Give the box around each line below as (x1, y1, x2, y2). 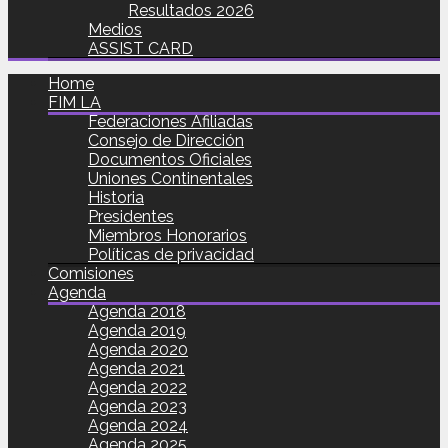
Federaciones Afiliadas (88, 112, 253, 131)
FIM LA (48, 93, 101, 112)
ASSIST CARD (88, 39, 193, 58)
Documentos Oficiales (88, 150, 252, 169)
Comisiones (48, 264, 134, 283)
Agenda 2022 (88, 378, 187, 397)
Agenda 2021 (88, 359, 185, 378)
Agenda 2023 (88, 397, 187, 416)
